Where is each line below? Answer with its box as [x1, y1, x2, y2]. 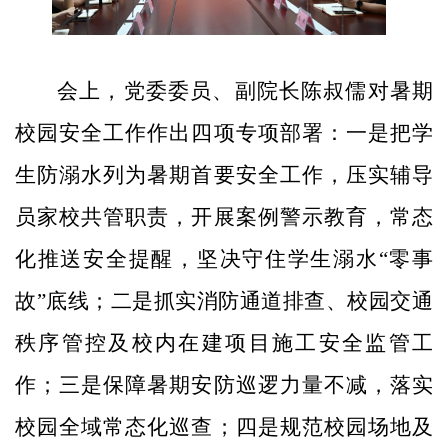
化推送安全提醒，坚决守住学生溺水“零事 [15, 246, 433, 271]
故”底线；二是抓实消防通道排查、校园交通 [15, 288, 433, 313]
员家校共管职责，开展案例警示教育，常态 [15, 204, 433, 229]
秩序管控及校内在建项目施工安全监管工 [15, 330, 433, 355]
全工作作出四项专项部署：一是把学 [81, 120, 434, 145]
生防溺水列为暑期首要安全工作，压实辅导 [15, 162, 433, 187]
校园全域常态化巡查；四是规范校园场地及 [15, 414, 433, 439]
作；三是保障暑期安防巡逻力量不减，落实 [15, 372, 433, 397]
